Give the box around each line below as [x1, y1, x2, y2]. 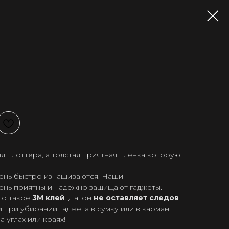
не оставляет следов [94, 193, 179, 203]
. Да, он [65, 193, 94, 203]
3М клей [32, 193, 65, 203]
